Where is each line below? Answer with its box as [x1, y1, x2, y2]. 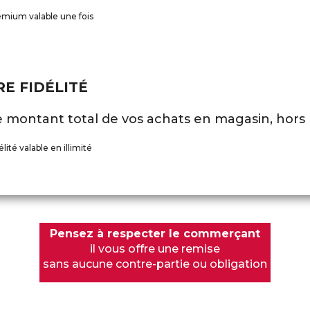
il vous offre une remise [90, 242, 220, 255]
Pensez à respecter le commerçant [50, 227, 260, 240]
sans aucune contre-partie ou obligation [43, 257, 267, 271]
